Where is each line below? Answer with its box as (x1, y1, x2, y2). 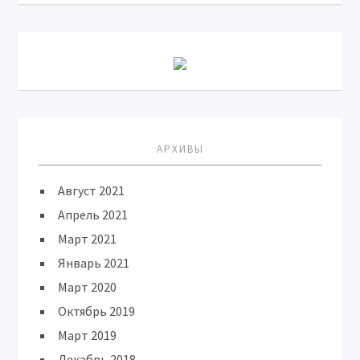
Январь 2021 (58, 255, 130, 271)
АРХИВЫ (156, 142, 204, 156)
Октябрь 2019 (58, 303, 136, 319)
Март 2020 (58, 279, 117, 295)
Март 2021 (58, 231, 117, 247)
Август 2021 (58, 182, 125, 198)
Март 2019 (58, 327, 117, 343)
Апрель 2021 (58, 207, 129, 223)
